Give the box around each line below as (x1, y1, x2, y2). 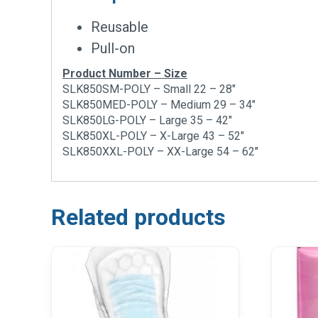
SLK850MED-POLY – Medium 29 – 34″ (62, 98, 256, 111)
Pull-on (91, 40, 135, 57)
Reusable (91, 18, 148, 35)
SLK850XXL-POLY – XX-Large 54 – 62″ (62, 145, 258, 158)
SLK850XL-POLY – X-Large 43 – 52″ (62, 129, 244, 143)
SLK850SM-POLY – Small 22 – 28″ (62, 82, 236, 96)
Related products (51, 204, 226, 231)
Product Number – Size (62, 67, 187, 80)
